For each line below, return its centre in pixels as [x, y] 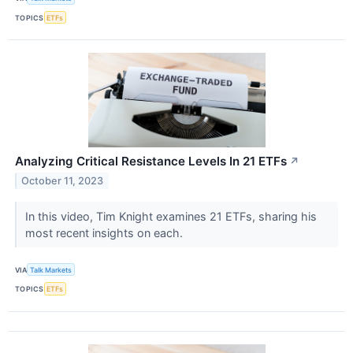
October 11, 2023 [63, 180]
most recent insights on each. [105, 233]
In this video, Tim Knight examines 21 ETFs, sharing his [171, 217]
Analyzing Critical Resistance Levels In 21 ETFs [151, 162]
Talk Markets [51, 269]
